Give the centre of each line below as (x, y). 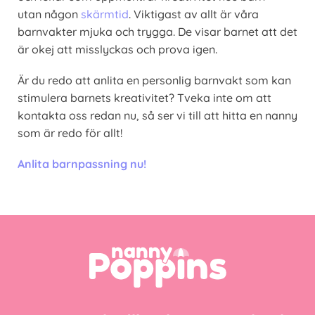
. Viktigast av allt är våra (194, 14)
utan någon (49, 14)
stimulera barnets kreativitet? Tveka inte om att (144, 98)
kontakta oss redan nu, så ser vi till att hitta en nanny (157, 116)
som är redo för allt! (70, 133)
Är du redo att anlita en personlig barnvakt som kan (154, 81)
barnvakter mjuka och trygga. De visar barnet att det (157, 32)
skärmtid (105, 14)
